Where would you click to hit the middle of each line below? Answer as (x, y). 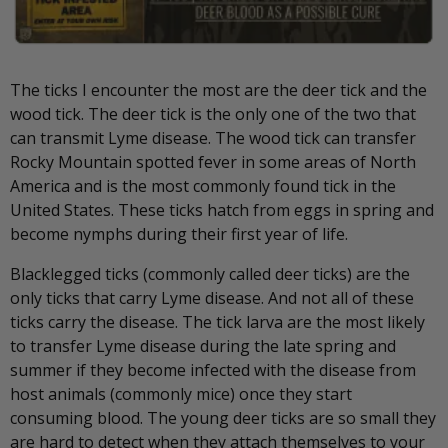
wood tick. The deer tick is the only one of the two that (213, 113)
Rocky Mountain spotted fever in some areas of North (213, 161)
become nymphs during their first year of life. (179, 233)
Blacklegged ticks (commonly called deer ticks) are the (210, 273)
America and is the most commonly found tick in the (203, 185)
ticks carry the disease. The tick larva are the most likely (217, 321)
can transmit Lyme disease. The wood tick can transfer (213, 137)
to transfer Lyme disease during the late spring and (203, 345)
